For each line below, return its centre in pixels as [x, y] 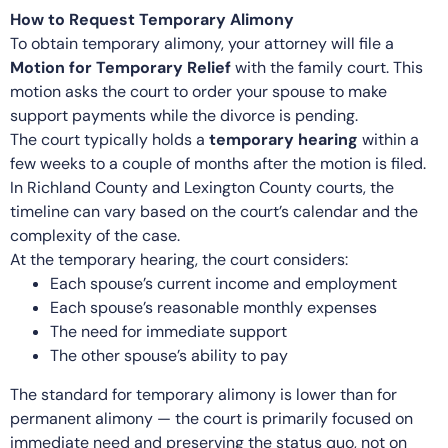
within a [388, 139]
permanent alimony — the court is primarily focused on [211, 418]
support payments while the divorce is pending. [184, 115]
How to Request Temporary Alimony [152, 19]
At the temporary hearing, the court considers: [179, 259]
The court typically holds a [109, 139]
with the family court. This [327, 67]
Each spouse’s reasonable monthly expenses [213, 307]
